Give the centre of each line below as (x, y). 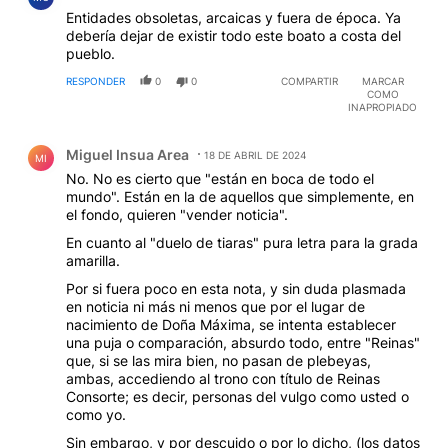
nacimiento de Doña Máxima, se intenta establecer (231, 325)
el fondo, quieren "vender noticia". (177, 215)
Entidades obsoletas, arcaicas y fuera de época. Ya (233, 18)
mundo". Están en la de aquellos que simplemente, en (240, 197)
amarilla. (93, 261)
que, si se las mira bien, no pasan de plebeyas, (218, 361)
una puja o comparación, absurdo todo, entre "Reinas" (243, 343)
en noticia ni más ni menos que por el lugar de (215, 307)
